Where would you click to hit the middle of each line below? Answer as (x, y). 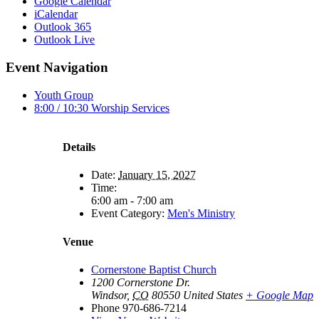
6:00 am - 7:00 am (132, 201)
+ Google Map (279, 295)
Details (79, 147)
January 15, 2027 (157, 175)
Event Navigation (57, 68)
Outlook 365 (63, 27)
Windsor (109, 295)
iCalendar (56, 14)
